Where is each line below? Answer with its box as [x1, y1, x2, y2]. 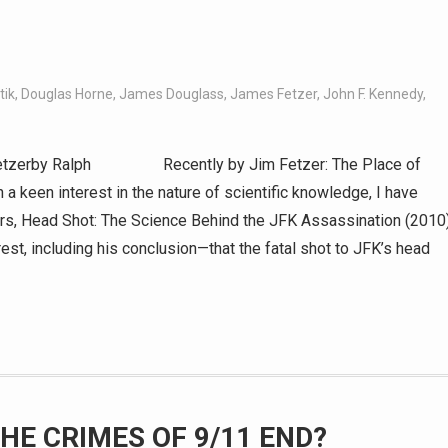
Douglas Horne [21, 86, 113, 102]
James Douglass [119, 86, 224, 102]
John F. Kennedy [323, 86, 423, 102]
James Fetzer [230, 86, 317, 102]
